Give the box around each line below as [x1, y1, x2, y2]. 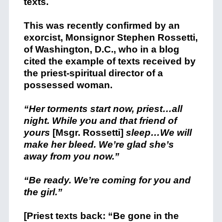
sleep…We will [125, 127, 192, 138]
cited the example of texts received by [23, 56, 196, 66]
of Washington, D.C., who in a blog [23, 44, 179, 55]
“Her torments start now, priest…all [23, 104, 182, 114]
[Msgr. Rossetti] [52, 127, 126, 138]
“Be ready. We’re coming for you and [23, 175, 191, 185]
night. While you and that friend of [23, 115, 177, 126]
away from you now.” [23, 151, 119, 162]
